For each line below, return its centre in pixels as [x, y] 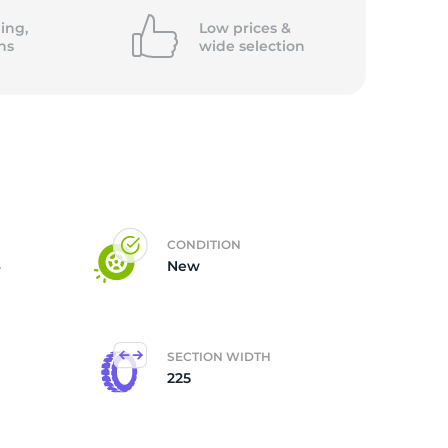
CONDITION [204, 244]
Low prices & [244, 28]
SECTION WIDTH [219, 356]
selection [271, 46]
